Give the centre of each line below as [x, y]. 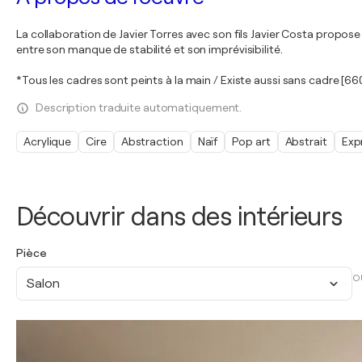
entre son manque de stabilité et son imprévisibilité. [149, 49]
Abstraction [152, 141]
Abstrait [306, 141]
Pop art [251, 141]
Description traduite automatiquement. [139, 107]
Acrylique [48, 141]
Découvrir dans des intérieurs [179, 217]
